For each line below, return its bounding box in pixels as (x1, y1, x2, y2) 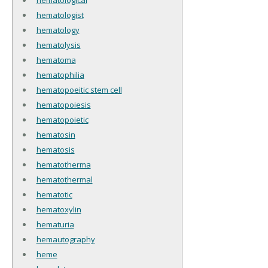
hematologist (36, 9, 84, 20)
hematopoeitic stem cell (36, 84, 122, 95)
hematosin (36, 129, 75, 140)
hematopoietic (36, 114, 89, 125)
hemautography (36, 233, 95, 245)
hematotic (36, 188, 72, 200)
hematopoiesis (36, 99, 91, 110)
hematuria (36, 218, 74, 230)
